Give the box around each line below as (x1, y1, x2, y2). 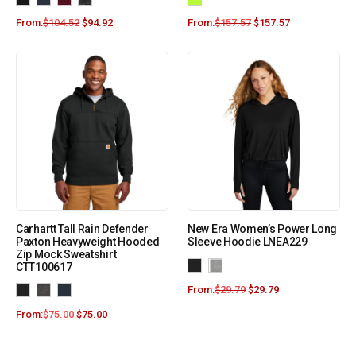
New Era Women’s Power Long (188, 222, 338, 236)
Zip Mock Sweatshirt (16, 248, 117, 261)
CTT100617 (16, 261, 72, 274)
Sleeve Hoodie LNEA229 (188, 235, 308, 249)
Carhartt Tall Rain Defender (16, 222, 149, 236)
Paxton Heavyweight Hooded (16, 235, 160, 249)
